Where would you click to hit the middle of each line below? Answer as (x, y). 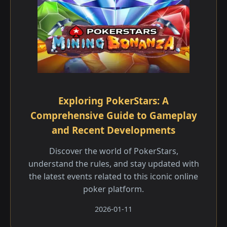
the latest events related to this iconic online (113, 176)
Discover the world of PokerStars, (113, 151)
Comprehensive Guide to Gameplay (113, 115)
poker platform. (113, 189)
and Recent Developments (113, 130)
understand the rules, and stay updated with (113, 164)
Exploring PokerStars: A (113, 101)
